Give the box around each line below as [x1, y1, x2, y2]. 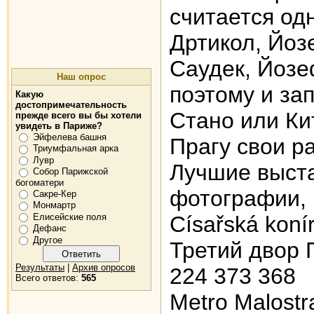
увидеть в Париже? [15, 121, 102, 131]
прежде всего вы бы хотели [15, 110, 142, 121]
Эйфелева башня [33, 131, 107, 142]
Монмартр [33, 200, 76, 211]
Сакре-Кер [33, 188, 76, 199]
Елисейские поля [33, 211, 107, 222]
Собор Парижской [33, 166, 108, 177]
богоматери [15, 177, 64, 188]
